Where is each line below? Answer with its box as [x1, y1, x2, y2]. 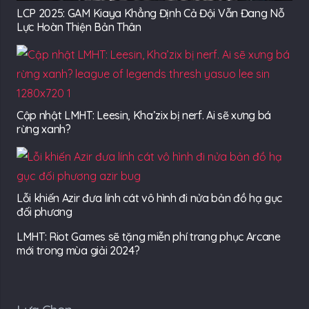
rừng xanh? [17, 122, 71, 137]
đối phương [17, 205, 72, 219]
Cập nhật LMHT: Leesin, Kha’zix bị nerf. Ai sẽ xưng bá [17, 108, 272, 123]
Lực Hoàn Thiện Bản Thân [17, 20, 141, 34]
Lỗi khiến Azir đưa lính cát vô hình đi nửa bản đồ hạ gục [17, 191, 283, 206]
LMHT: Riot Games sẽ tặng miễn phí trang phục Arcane [17, 230, 281, 244]
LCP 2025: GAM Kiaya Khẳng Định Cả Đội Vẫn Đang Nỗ [17, 6, 285, 21]
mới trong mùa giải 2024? [17, 243, 140, 258]
